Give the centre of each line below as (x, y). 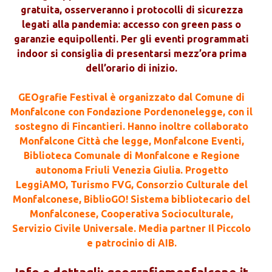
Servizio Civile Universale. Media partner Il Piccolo (131, 229)
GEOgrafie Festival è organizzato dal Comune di (131, 97)
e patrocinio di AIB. (131, 243)
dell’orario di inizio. (131, 68)
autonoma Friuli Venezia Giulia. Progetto (131, 170)
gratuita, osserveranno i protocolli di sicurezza (131, 10)
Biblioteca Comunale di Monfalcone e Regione (131, 156)
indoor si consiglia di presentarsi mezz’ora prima (131, 54)
